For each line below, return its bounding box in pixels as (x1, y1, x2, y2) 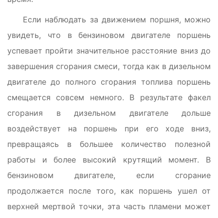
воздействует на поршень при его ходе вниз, (7, 123, 211, 133)
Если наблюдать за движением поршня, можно (23, 14, 211, 24)
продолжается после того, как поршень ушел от (7, 185, 211, 196)
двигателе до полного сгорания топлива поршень (7, 76, 211, 87)
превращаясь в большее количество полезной (7, 139, 211, 149)
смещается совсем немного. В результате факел (7, 92, 211, 102)
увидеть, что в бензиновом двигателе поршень (7, 30, 211, 40)
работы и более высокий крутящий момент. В (7, 154, 211, 164)
